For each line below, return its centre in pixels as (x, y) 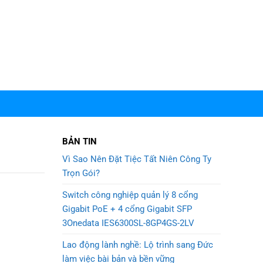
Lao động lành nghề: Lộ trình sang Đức (138, 245)
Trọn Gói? (81, 173)
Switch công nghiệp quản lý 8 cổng (130, 195)
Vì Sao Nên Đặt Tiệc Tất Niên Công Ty (137, 159)
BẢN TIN (80, 141)
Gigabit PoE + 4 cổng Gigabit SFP (127, 209)
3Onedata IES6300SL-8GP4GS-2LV (128, 223)
